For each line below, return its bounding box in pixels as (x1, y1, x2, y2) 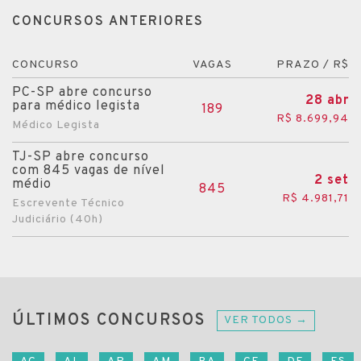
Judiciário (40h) (12, 212, 103, 226)
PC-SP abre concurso (12, 84, 152, 101)
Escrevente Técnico (12, 196, 125, 210)
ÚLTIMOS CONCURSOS (12, 309, 205, 331)
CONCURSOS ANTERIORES (12, 13, 204, 30)
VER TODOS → (224, 313, 308, 327)
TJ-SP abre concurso (12, 148, 149, 165)
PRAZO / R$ (276, 57, 349, 72)
